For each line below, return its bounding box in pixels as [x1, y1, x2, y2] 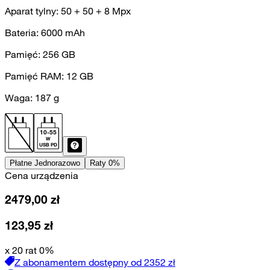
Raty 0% [90, 158, 120, 168]
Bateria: [5, 26, 41, 39]
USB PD [39, 142, 57, 148]
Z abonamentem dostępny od [14, 256, 142, 268]
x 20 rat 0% [5, 243, 54, 256]
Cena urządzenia [5, 169, 78, 181]
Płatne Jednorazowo [10, 158, 80, 168]
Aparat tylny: [5, 4, 61, 17]
